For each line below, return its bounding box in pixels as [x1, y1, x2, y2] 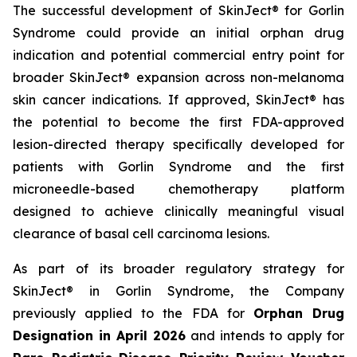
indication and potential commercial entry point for [13, 47, 344, 63]
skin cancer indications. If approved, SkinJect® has [13, 92, 344, 108]
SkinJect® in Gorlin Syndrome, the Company [13, 283, 344, 299]
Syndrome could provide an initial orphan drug [13, 25, 344, 41]
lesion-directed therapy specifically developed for [13, 136, 344, 152]
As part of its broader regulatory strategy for [13, 261, 344, 277]
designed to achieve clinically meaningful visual [13, 203, 344, 219]
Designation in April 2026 [13, 328, 186, 343]
